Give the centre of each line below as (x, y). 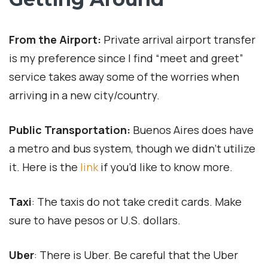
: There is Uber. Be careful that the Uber (136, 255)
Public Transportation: (70, 130)
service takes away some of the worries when (124, 77)
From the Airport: (55, 40)
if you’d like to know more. (165, 167)
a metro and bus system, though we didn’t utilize (132, 149)
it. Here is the (45, 167)
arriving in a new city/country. (84, 95)
